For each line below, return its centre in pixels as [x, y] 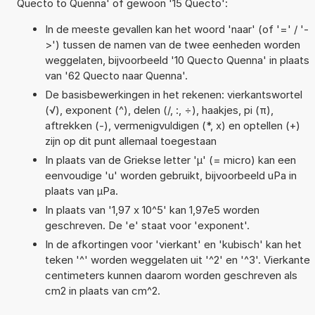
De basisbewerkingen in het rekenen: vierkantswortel [173, 95]
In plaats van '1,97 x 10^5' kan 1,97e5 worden [152, 210]
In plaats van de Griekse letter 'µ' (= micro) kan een [170, 160]
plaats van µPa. [81, 191]
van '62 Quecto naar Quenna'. [116, 76]
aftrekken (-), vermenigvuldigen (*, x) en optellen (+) [172, 126]
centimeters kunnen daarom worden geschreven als [171, 276]
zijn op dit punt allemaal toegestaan [130, 141]
